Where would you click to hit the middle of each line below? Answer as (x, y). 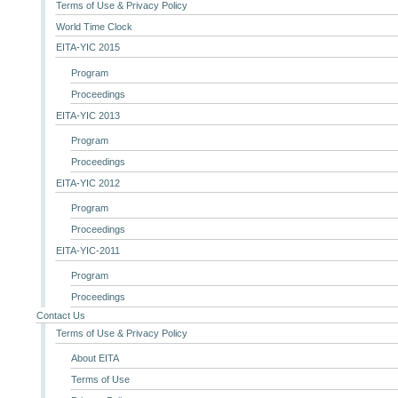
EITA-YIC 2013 (88, 115)
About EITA (95, 358)
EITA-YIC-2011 (88, 250)
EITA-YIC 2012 (88, 183)
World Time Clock (95, 26)
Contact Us (60, 315)
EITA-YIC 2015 (88, 48)
